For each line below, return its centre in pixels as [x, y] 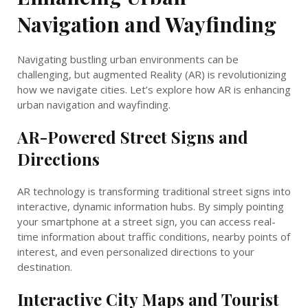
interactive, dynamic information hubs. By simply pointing [151, 206]
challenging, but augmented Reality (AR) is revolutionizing [152, 74]
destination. [45, 266]
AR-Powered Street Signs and [133, 136]
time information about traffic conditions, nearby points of [154, 236]
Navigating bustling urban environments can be [128, 59]
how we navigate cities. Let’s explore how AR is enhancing [154, 89]
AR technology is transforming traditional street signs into [154, 191]
